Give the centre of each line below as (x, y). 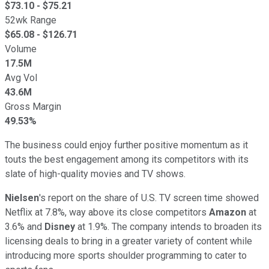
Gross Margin (33, 106)
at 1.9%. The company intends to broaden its (168, 226)
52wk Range (31, 20)
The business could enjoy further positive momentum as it (126, 145)
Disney (60, 226)
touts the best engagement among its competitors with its (127, 159)
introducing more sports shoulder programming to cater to (126, 255)
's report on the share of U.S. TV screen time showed (149, 198)
